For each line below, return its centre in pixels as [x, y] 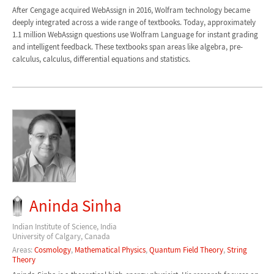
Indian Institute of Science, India [64, 226]
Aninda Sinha [76, 205]
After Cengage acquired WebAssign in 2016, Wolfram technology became [131, 10]
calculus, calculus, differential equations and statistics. [101, 59]
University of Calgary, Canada [61, 236]
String [237, 250]
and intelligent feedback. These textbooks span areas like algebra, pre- [127, 46]
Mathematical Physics [110, 250]
